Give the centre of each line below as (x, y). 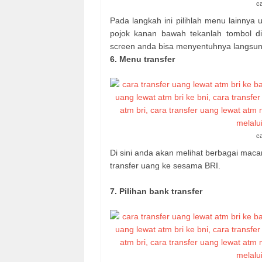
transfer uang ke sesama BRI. (165, 166)
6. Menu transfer (142, 59)
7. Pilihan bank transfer (156, 192)
